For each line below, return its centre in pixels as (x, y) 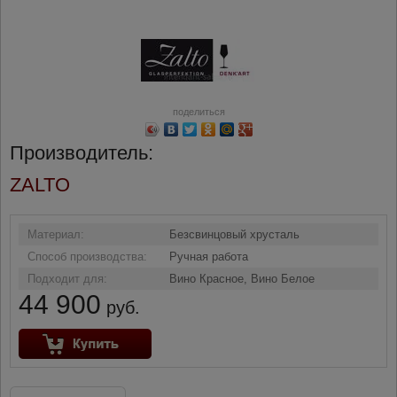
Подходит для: (67, 279)
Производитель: (82, 153)
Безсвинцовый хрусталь (234, 234)
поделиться (198, 112)
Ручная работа (209, 257)
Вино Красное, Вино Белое (242, 279)
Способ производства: (87, 257)
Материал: (56, 234)
